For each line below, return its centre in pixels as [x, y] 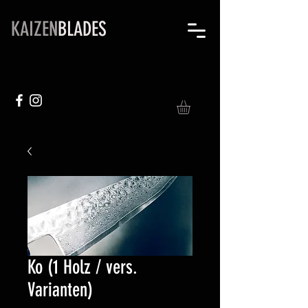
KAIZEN [34, 29]
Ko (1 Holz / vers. [82, 267]
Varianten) [60, 289]
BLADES [82, 29]
